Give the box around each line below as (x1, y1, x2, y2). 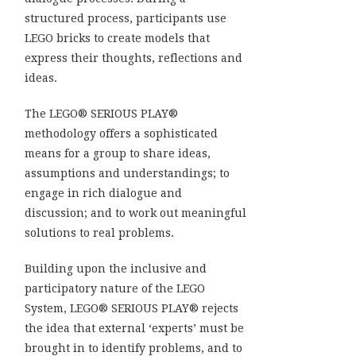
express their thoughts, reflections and (25, 51, 242, 64)
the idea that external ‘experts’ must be (25, 321, 244, 335)
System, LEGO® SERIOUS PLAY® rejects (25, 301, 238, 315)
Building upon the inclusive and (25, 261, 207, 275)
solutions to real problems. (25, 226, 174, 239)
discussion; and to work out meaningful (25, 206, 246, 219)
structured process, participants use (25, 11, 226, 25)
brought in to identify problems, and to (25, 341, 242, 354)
